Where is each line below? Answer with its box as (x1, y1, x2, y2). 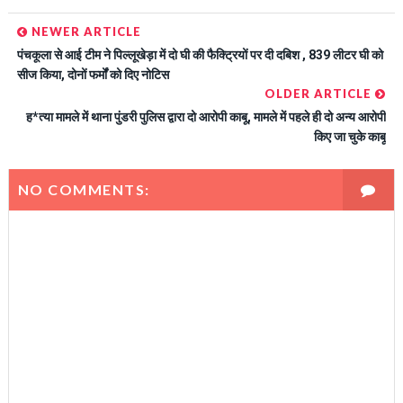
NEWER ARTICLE (27, 24, 141, 40)
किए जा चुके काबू (314, 130, 387, 145)
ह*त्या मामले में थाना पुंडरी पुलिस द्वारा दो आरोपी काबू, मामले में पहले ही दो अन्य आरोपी (26, 110, 387, 125)
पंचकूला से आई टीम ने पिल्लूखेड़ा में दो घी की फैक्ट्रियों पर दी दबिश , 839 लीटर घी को (16, 48, 383, 63)
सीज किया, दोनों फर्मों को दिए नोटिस (16, 67, 169, 83)
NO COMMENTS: (17, 181, 150, 199)
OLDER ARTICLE (264, 86, 376, 102)
